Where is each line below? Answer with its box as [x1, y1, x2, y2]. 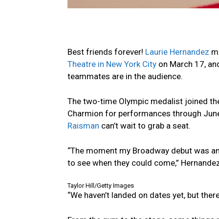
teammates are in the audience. [67, 71, 183, 81]
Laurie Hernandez [145, 46, 209, 57]
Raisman [67, 120, 99, 131]
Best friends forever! [67, 46, 145, 57]
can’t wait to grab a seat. [99, 120, 191, 131]
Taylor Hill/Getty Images [67, 181, 134, 189]
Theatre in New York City [67, 59, 156, 69]
